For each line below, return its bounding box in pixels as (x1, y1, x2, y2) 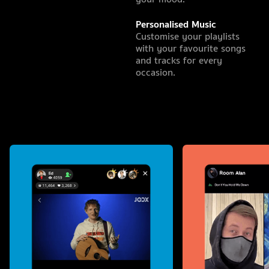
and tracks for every (136, 55, 222, 67)
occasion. (136, 67, 175, 79)
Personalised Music (136, 19, 216, 31)
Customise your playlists (136, 31, 240, 43)
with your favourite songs (136, 43, 246, 55)
